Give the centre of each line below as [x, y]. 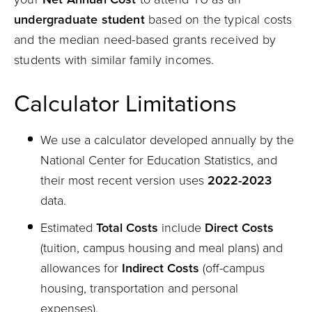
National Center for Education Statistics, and [159, 160]
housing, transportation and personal [139, 288]
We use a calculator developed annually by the [167, 140]
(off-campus [232, 268]
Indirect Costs [161, 268]
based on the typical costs [218, 19]
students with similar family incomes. [114, 60]
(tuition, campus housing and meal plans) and [162, 248]
